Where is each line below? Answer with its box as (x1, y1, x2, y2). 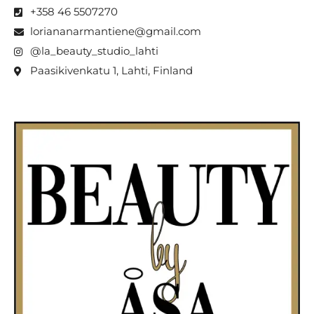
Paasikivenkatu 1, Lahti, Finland (29, 64, 193, 77)
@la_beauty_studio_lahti (29, 44, 158, 57)
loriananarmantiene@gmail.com (29, 25, 201, 38)
